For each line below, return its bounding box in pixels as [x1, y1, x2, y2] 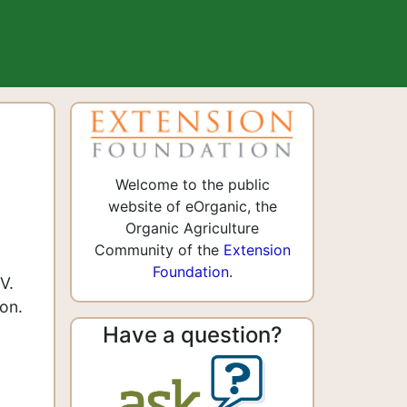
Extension [223, 241, 291, 260]
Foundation [152, 263, 229, 282]
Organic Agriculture [125, 219, 259, 238]
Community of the [94, 241, 223, 260]
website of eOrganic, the [107, 197, 277, 216]
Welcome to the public [114, 175, 270, 194]
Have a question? [102, 322, 283, 349]
